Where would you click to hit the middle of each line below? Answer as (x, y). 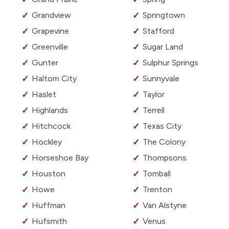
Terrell (154, 110)
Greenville (50, 47)
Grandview (51, 15)
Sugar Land (163, 47)
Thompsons (165, 158)
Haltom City (54, 79)
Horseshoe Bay (60, 158)
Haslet (44, 95)
